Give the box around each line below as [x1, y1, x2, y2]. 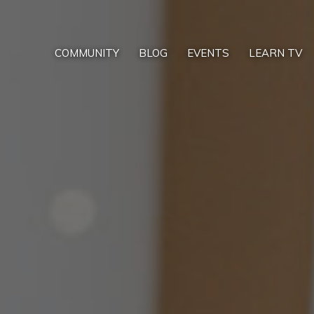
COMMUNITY [55, 46, 119, 60]
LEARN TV [249, 46, 302, 60]
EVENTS [187, 46, 229, 60]
